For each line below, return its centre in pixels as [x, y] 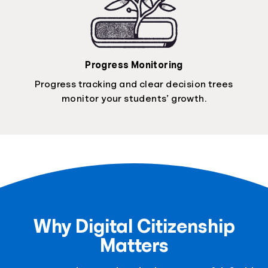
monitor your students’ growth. [134, 99]
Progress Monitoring [134, 66]
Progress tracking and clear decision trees [134, 85]
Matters [134, 245]
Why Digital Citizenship [134, 226]
